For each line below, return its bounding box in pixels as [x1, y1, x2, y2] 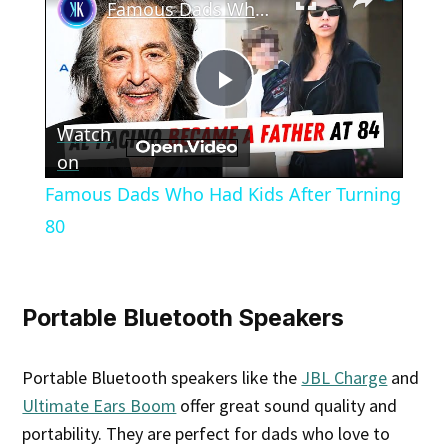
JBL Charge [301, 366, 388, 390]
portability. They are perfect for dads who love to [22, 422, 391, 446]
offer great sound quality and [176, 394, 398, 418]
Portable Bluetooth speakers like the [22, 366, 302, 390]
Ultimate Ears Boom [22, 394, 177, 418]
